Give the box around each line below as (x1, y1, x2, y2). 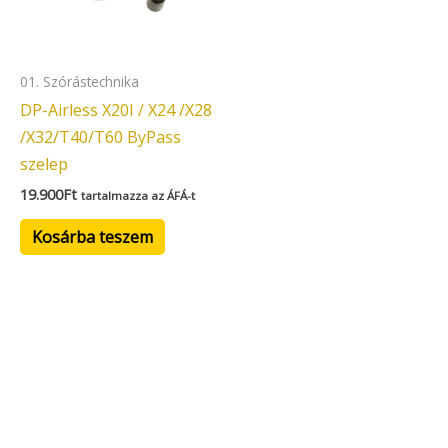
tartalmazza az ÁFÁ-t (81, 187, 195, 203)
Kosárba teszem (32, 225, 153, 248)
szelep (20, 152, 68, 175)
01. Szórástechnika (20, 71, 139, 91)
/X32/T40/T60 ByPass (20, 125, 181, 148)
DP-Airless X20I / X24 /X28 (20, 98, 212, 121)
